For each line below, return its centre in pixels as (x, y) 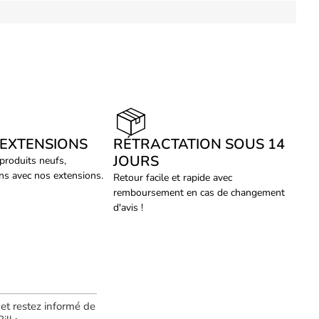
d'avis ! (129, 207)
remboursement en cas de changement (199, 192)
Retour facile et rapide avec (173, 177)
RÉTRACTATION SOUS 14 (199, 144)
